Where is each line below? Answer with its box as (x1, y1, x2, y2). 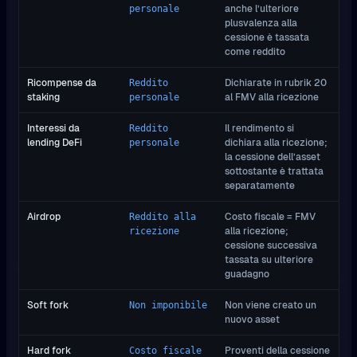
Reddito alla (129, 210, 196, 222)
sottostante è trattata (225, 164, 324, 177)
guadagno (225, 267, 269, 280)
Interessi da (27, 121, 80, 134)
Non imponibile (129, 299, 207, 311)
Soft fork (27, 298, 69, 311)
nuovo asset (225, 312, 280, 325)
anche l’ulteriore (225, 2, 299, 14)
